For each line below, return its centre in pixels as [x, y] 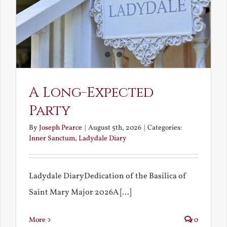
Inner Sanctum [52, 138]
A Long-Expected [91, 92]
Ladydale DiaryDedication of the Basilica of [107, 176]
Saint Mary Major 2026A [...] [80, 192]
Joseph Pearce [60, 128]
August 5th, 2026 [115, 128]
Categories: [164, 128]
